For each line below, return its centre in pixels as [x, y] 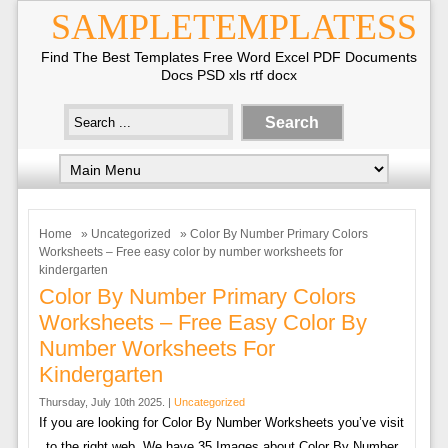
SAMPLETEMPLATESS [234, 27]
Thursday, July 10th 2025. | [106, 402]
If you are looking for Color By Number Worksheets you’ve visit [222, 422]
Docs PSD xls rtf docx [229, 75]
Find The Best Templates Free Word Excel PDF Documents [229, 57]
